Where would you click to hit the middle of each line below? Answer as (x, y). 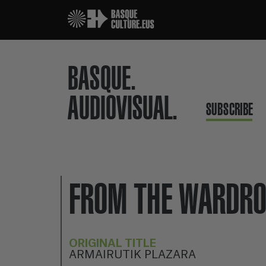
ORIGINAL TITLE (113, 243)
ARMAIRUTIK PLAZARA (132, 254)
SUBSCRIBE (229, 109)
